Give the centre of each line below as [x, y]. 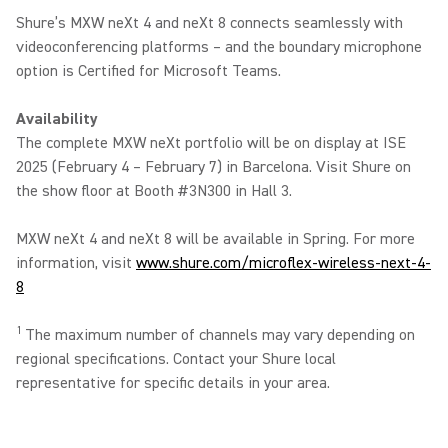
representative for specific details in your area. [177, 383]
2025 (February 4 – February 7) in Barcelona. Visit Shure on [213, 167]
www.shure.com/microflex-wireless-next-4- [283, 263]
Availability [61, 119]
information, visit [76, 263]
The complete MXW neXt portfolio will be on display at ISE [211, 143]
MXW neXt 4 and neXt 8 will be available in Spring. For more [215, 239]
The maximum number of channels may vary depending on [220, 335]
